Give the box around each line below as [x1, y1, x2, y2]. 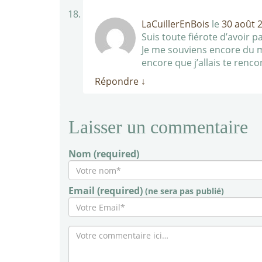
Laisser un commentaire [68, 116, 248, 137]
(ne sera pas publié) [145, 185, 224, 196]
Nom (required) [68, 147, 139, 160]
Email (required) [68, 184, 145, 197]
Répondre [95, 75, 141, 88]
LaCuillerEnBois [142, 18, 209, 30]
